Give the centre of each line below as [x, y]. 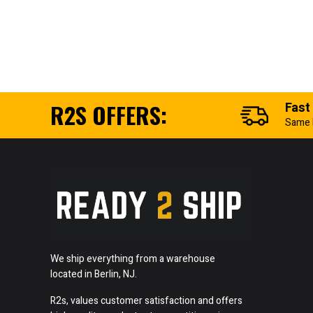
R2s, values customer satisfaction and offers [146, 300]
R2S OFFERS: [109, 115]
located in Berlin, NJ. [94, 274]
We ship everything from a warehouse [133, 259]
